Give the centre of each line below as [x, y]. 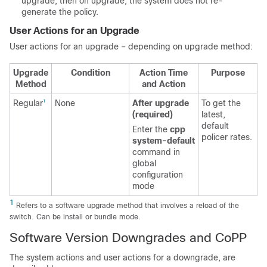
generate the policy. [60, 12]
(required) [153, 114]
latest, [213, 114]
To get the [221, 103]
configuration [158, 175]
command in [156, 152]
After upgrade [161, 103]
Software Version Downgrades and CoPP [128, 237]
